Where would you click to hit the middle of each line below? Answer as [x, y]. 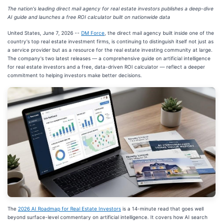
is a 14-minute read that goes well [162, 208]
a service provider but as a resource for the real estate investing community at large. [110, 50]
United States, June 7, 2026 [40, 33]
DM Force [93, 33]
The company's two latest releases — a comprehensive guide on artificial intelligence [109, 58]
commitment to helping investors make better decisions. [75, 75]
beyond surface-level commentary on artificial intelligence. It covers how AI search [108, 217]
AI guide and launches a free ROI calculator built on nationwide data [89, 17]
